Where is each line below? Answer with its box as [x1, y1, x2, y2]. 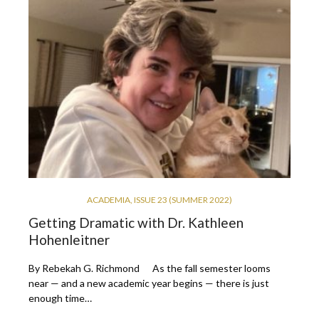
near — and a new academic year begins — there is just [28, 276, 269, 289]
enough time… [28, 291, 92, 304]
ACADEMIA [87, 194, 130, 205]
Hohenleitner [28, 231, 110, 248]
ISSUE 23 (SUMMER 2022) [134, 194, 232, 205]
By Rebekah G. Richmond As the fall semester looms [28, 261, 271, 274]
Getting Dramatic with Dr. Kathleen [28, 214, 244, 231]
